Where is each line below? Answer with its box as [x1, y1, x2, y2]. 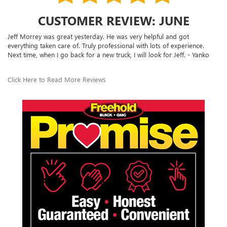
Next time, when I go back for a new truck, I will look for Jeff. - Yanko [8, 50, 209, 59]
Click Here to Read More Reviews [8, 74, 106, 84]
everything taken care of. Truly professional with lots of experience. [8, 41, 204, 50]
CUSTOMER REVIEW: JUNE [37, 12, 190, 28]
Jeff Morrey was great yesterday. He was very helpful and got [8, 31, 189, 41]
